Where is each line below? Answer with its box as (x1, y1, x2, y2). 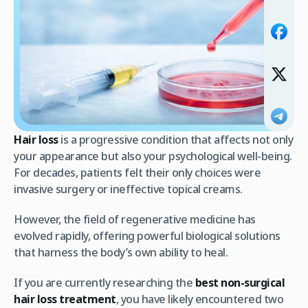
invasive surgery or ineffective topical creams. (14, 181, 245, 197)
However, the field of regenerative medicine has (14, 212, 256, 228)
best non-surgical (195, 275, 285, 291)
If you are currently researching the (14, 275, 195, 291)
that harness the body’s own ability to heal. (14, 245, 228, 261)
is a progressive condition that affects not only (58, 132, 293, 148)
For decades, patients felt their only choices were (14, 165, 261, 181)
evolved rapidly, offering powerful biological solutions (14, 228, 280, 244)
